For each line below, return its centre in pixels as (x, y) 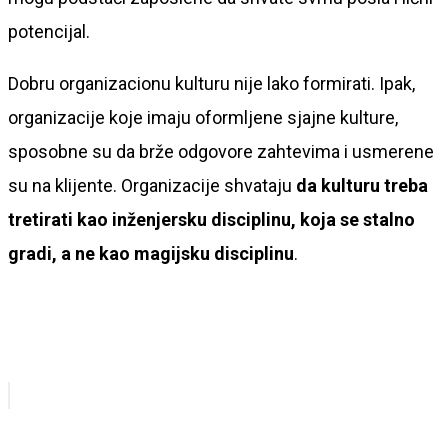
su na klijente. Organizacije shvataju (152, 185)
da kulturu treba (362, 185)
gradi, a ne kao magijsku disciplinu (151, 253)
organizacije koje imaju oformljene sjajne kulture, (203, 117)
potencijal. (49, 31)
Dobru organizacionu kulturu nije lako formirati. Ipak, (211, 83)
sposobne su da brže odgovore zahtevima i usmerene (221, 151)
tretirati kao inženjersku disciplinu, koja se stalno (211, 219)
